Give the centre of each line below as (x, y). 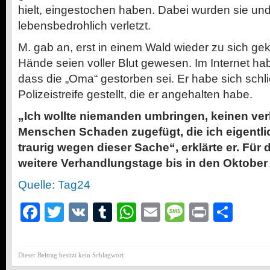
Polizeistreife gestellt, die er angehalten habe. (135, 94)
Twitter (93, 212)
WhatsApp (181, 212)
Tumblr (142, 212)
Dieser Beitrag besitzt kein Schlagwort (71, 255)
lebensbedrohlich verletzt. (84, 25)
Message (224, 212)
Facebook (83, 212)
